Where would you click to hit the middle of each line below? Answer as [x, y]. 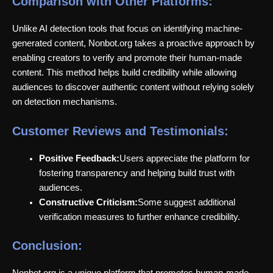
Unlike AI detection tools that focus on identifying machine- [127, 28]
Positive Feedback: [79, 158]
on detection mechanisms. [65, 101]
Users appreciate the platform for [184, 158]
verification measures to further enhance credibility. [139, 217]
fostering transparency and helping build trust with [136, 173]
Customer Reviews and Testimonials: [120, 131]
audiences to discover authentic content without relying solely [133, 87]
